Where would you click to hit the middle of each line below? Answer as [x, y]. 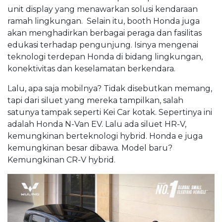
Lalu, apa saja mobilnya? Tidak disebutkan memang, [110, 89]
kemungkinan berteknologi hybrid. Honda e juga [105, 136]
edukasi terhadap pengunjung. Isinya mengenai [103, 45]
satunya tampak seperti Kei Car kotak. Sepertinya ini [110, 112]
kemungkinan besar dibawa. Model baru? [90, 148]
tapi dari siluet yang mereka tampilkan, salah [95, 101]
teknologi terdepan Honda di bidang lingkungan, [105, 57]
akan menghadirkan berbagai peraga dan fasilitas [105, 33]
